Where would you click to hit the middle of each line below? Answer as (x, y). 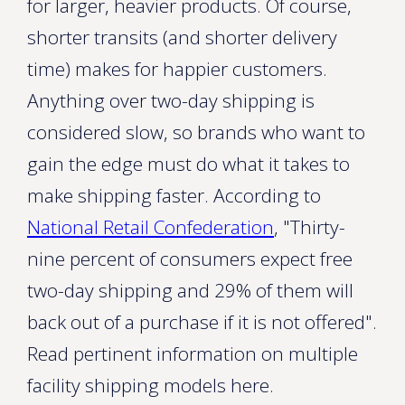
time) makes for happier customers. (177, 69)
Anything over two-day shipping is (171, 100)
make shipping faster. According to (174, 195)
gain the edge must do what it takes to (188, 164)
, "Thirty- (310, 227)
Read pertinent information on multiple (193, 353)
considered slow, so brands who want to (196, 132)
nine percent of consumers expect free (190, 259)
